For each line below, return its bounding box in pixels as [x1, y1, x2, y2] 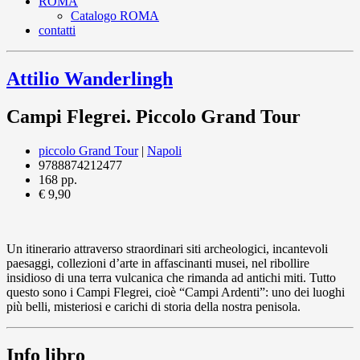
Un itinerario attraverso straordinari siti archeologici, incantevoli [6, 241, 328, 256]
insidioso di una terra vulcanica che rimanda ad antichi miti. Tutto [6, 270, 336, 284]
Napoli [147, 143, 182, 157]
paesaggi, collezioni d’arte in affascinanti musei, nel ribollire [6, 256, 309, 270]
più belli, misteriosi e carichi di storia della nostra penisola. [6, 299, 301, 313]
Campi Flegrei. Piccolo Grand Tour [6, 105, 301, 127]
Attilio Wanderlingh [6, 67, 173, 89]
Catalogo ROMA [71, 8, 159, 22]
